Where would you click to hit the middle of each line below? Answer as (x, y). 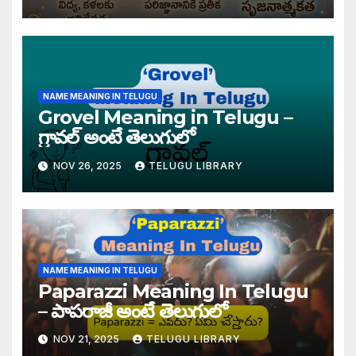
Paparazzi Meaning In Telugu (173, 291)
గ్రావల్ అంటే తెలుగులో (116, 137)
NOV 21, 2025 (86, 339)
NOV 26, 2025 (87, 165)
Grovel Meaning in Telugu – (165, 118)
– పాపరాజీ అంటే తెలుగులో (132, 311)
